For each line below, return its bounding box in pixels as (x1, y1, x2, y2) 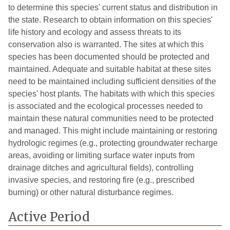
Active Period (8, 208, 90, 225)
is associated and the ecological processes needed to (8, 101, 203, 110)
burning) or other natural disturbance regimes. (8, 187, 174, 197)
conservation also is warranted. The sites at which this (8, 40, 204, 49)
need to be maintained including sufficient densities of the (8, 76, 216, 86)
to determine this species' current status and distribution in (8, 3, 218, 12)
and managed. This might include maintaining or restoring (8, 126, 217, 135)
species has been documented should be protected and (8, 52, 209, 61)
